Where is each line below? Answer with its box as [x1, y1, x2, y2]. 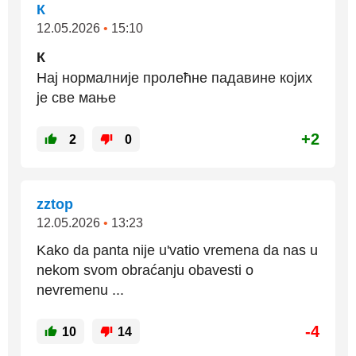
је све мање [37, 90, 116, 106]
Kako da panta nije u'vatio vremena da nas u [37, 242, 318, 259]
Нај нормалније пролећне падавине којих [37, 70, 312, 87]
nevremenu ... [37, 282, 124, 299]
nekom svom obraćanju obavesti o [37, 262, 253, 279]
